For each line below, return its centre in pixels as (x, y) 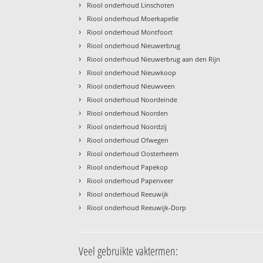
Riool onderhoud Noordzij (127, 126)
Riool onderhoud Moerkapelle (133, 18)
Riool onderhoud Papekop (128, 167)
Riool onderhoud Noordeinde (132, 99)
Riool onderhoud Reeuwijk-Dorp (137, 207)
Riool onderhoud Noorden (128, 113)
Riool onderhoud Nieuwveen (131, 86)
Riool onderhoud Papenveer (130, 180)
